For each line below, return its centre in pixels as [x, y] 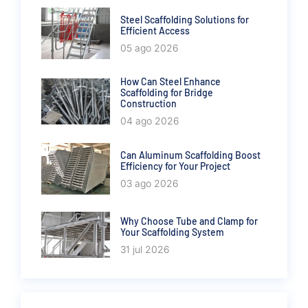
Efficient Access [155, 30]
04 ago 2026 [150, 121]
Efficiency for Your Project [175, 166]
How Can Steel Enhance [170, 82]
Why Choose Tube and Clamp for [189, 221]
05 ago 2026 [149, 47]
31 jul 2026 [145, 249]
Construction [148, 104]
